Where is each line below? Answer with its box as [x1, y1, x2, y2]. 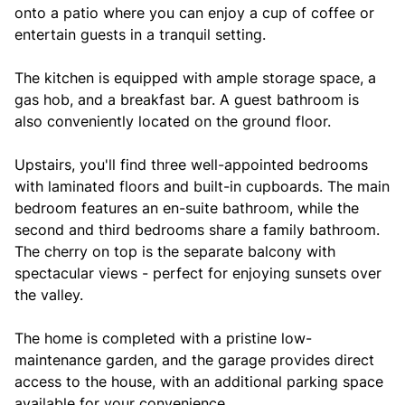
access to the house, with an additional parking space [14, 372, 383, 391]
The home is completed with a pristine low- [14, 329, 312, 347]
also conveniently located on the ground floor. [14, 112, 331, 130]
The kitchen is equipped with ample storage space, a [14, 69, 376, 87]
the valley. [14, 286, 83, 304]
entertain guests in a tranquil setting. [14, 25, 266, 43]
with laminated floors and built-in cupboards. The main [14, 177, 390, 195]
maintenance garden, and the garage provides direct [14, 351, 374, 369]
